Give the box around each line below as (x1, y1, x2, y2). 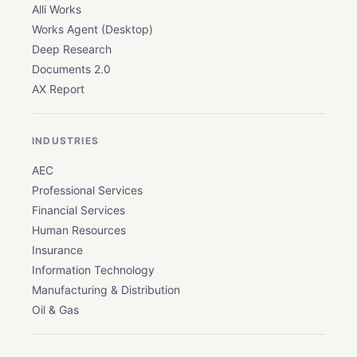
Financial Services (32, 203, 125, 218)
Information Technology (32, 263, 155, 277)
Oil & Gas (32, 303, 79, 317)
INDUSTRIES (32, 135, 99, 147)
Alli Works (32, 2, 81, 17)
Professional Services (32, 183, 143, 198)
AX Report (32, 82, 84, 96)
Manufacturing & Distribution (32, 283, 180, 297)
